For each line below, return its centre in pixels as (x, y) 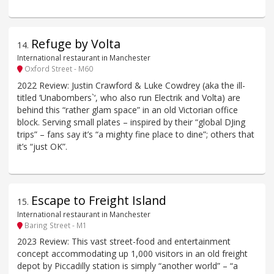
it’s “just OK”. (42, 146)
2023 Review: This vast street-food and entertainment (124, 242)
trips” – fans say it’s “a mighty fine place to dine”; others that (136, 134)
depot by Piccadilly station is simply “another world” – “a (128, 266)
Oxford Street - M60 (58, 69)
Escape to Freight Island (99, 200)
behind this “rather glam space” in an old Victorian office (128, 109)
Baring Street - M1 (55, 225)
